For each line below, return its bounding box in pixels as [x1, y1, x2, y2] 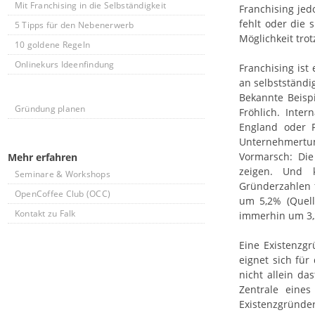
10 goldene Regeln [15, 39, 91, 51]
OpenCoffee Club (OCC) [15, 188, 111, 200]
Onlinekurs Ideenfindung [15, 58, 115, 70]
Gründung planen [15, 103, 86, 115]
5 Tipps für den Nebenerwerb [15, 19, 134, 31]
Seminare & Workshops [15, 168, 110, 180]
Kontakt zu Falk [15, 207, 76, 219]
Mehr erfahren [8, 150, 77, 164]
